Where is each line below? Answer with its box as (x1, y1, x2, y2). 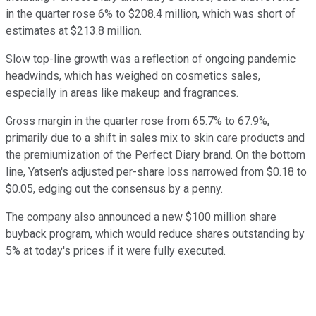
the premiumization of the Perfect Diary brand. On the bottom (6, 148, 305, 162)
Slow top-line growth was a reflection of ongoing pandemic (6, 52, 296, 66)
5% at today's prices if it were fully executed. (6, 244, 226, 258)
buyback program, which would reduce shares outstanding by (6, 227, 305, 241)
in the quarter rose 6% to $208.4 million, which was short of (6, 7, 296, 21)
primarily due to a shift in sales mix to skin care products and (6, 131, 305, 145)
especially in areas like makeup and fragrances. (6, 86, 238, 100)
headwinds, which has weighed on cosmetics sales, (6, 69, 260, 83)
